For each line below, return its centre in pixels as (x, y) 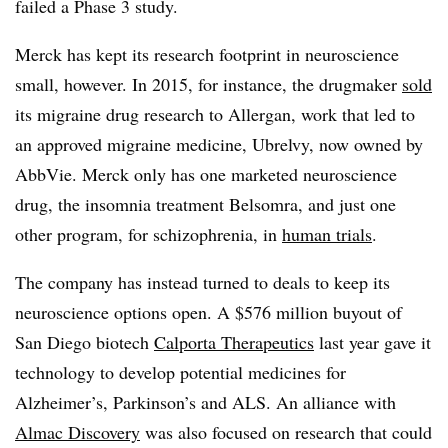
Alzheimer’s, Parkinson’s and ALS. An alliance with (205, 401)
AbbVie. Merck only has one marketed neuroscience (206, 173)
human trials (327, 233)
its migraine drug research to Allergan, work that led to (215, 113)
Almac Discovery (77, 431)
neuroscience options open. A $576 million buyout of (208, 311)
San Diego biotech (84, 341)
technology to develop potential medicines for (180, 371)
